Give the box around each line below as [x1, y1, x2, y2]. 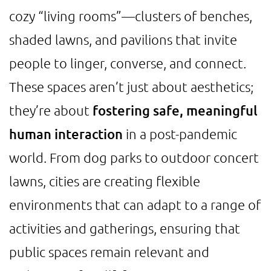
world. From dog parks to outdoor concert [9, 149, 259, 165]
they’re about [9, 102, 93, 118]
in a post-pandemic [123, 126, 237, 142]
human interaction [9, 126, 123, 142]
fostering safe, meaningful [93, 102, 258, 119]
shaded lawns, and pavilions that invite [9, 31, 237, 47]
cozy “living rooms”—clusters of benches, [9, 8, 252, 24]
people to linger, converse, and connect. [9, 55, 246, 71]
